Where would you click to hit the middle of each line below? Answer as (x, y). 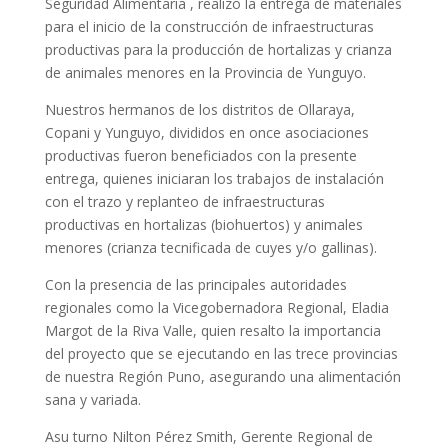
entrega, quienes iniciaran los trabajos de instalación (214, 178)
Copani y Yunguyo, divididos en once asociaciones (206, 132)
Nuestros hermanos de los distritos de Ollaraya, (199, 109)
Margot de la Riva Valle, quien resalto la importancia (212, 330)
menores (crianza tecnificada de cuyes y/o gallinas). (210, 247)
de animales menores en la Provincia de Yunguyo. (205, 72)
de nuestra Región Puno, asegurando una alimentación (222, 376)
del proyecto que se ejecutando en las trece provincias (221, 353)
